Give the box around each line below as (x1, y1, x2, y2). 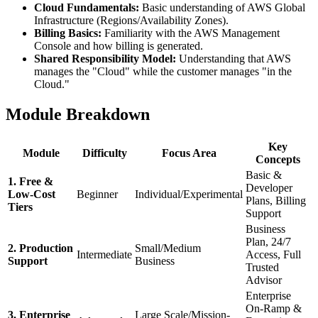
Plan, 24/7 (246, 236, 291, 248)
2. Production (8, 242, 73, 255)
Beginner (77, 188, 118, 201)
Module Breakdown (6, 105, 150, 124)
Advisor (246, 274, 282, 287)
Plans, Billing (246, 194, 306, 207)
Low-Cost (8, 188, 55, 201)
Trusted (246, 261, 279, 274)
